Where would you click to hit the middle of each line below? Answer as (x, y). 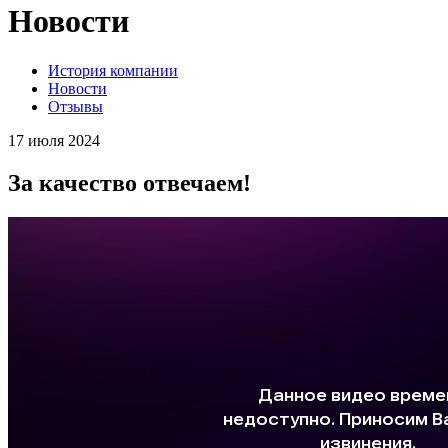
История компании (113, 70)
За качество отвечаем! (129, 182)
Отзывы (75, 106)
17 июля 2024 (54, 140)
